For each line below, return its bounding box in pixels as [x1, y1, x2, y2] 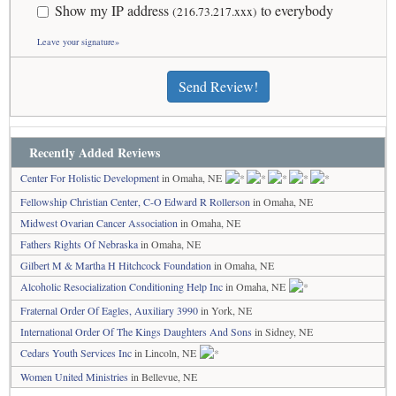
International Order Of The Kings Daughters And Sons [20, 324, 252, 339]
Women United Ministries [20, 369, 128, 384]
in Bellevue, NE [128, 369, 197, 384]
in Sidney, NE [252, 324, 313, 339]
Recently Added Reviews [29, 143, 160, 162]
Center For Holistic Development [20, 171, 159, 185]
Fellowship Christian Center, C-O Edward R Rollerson [20, 194, 250, 209]
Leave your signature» [36, 35, 119, 49]
